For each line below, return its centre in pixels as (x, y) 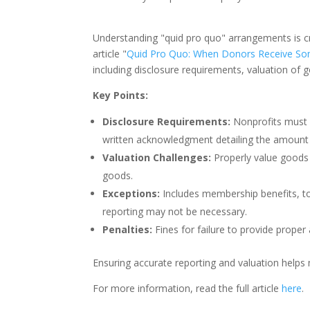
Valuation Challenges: (158, 157)
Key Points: (121, 95)
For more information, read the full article (188, 288)
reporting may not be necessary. (175, 211)
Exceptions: (131, 193)
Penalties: (129, 229)
